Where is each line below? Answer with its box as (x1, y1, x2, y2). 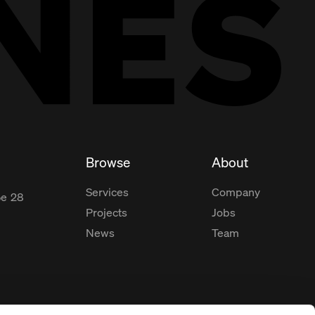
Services (86, 184, 129, 200)
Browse (86, 153, 130, 171)
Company (212, 184, 260, 200)
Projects (86, 204, 127, 220)
